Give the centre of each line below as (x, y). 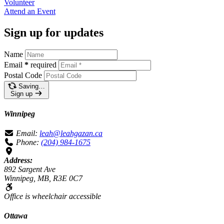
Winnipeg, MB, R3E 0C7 (43, 178)
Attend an (20, 11)
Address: (18, 160)
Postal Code (23, 75)
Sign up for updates (54, 32)
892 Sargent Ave (30, 169)
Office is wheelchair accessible (52, 196)
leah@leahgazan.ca (71, 133)
